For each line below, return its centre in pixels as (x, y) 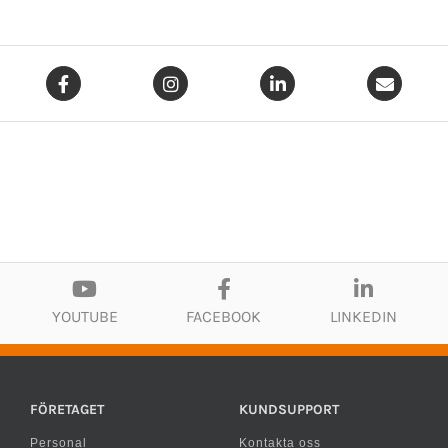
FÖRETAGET (67, 409)
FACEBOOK (224, 316)
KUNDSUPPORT (288, 409)
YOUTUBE (84, 316)
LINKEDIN (363, 316)
